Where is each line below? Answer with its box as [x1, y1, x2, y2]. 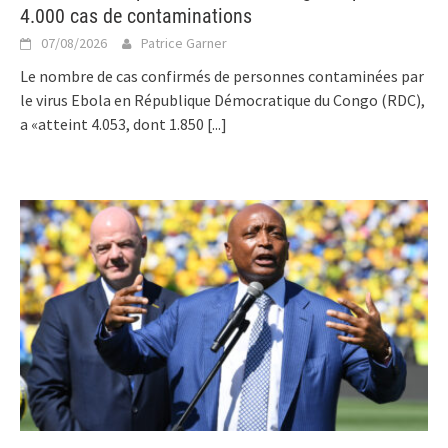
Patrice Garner [141, 33, 227, 52]
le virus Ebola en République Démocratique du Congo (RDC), [20, 89, 425, 110]
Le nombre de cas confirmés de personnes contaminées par [20, 65, 424, 86]
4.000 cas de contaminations [20, 3, 252, 28]
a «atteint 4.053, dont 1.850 [20, 113, 207, 134]
